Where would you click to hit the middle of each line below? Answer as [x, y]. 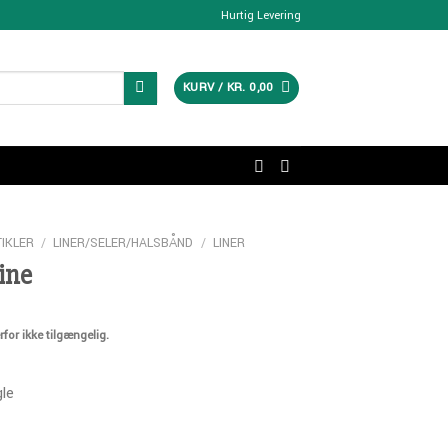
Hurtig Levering [261, 15]
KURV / [204, 87]
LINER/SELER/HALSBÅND [123, 243]
